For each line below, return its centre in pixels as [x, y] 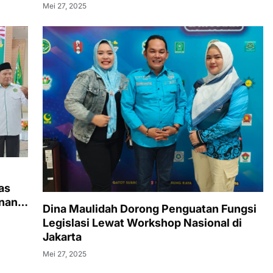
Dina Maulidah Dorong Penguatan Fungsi [150, 208]
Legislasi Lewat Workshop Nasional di [142, 222]
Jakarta [62, 236]
